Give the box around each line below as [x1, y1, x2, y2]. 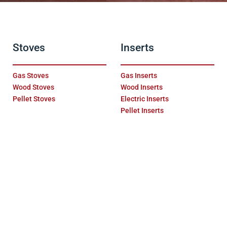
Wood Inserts [120, 83, 163, 92]
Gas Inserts [120, 71, 157, 80]
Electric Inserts [120, 95, 169, 103]
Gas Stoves [13, 71, 49, 80]
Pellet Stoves [13, 95, 56, 103]
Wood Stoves [13, 83, 55, 92]
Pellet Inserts [120, 106, 164, 115]
